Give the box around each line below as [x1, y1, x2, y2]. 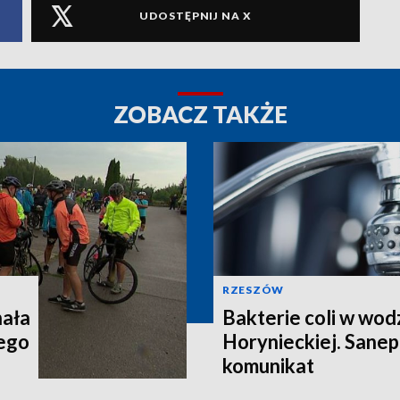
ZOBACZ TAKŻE [112, 99, 287, 129]
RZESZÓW [222, 282, 284, 296]
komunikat [222, 353, 314, 378]
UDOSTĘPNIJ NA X [139, 9, 252, 23]
